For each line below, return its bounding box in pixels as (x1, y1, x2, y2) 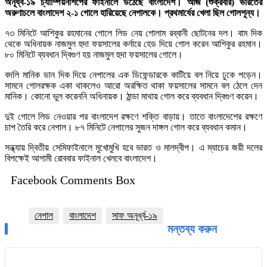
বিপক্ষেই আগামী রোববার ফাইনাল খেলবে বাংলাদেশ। (5, 153, 157, 164)
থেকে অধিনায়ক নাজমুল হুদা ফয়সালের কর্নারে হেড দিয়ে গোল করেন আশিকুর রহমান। (5, 39, 262, 49)
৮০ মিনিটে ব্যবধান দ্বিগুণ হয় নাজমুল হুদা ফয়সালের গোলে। (5, 49, 183, 60)
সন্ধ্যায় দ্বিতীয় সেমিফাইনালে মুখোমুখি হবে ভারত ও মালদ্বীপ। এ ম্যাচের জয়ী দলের (5, 142, 262, 153)
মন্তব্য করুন (167, 222, 217, 236)
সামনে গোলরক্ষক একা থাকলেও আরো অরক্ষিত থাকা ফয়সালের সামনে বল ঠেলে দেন (5, 80, 262, 91)
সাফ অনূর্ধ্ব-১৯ (112, 210, 157, 221)
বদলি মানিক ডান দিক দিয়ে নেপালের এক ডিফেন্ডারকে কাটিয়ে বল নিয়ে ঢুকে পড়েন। (5, 70, 262, 80)
